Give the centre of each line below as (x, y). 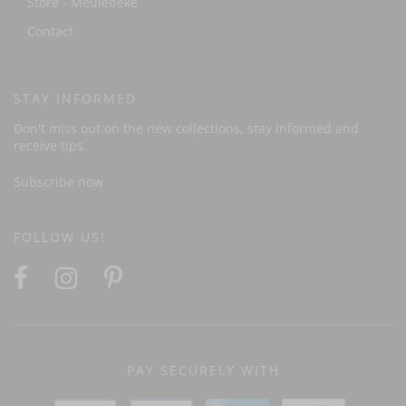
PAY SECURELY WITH (203, 371)
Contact (50, 32)
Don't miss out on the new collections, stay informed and (186, 129)
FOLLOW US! (60, 237)
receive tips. (50, 146)
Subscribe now (58, 182)
